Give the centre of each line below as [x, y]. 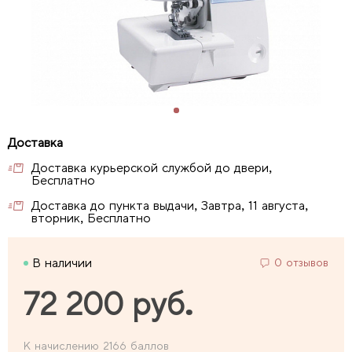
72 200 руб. [109, 305]
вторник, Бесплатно [91, 218]
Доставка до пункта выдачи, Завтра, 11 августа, [170, 206]
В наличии [62, 263]
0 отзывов [301, 263]
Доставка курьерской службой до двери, [152, 168]
